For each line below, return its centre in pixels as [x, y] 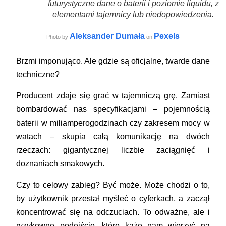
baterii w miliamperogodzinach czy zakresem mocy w [113, 123]
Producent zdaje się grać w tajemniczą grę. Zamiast [113, 96]
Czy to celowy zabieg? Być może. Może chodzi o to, [113, 185]
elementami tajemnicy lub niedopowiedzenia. [133, 15]
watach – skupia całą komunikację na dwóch [113, 137]
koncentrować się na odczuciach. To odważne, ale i [113, 212]
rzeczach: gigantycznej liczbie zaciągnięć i [113, 150]
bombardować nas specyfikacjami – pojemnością [113, 109]
